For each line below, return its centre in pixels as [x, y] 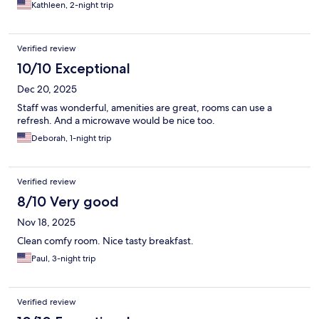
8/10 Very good [68, 202]
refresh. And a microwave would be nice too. [116, 121]
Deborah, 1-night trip [72, 138]
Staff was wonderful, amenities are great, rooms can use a [145, 108]
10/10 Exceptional [74, 69]
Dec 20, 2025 [47, 89]
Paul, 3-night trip [64, 259]
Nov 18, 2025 [46, 223]
